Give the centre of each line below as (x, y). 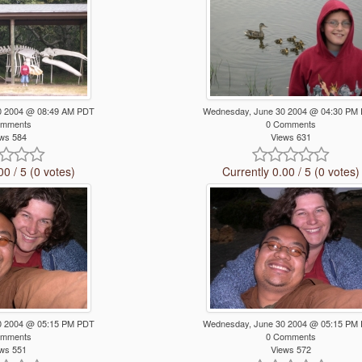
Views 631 (290, 137)
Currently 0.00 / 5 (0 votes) (290, 172)
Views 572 (290, 349)
